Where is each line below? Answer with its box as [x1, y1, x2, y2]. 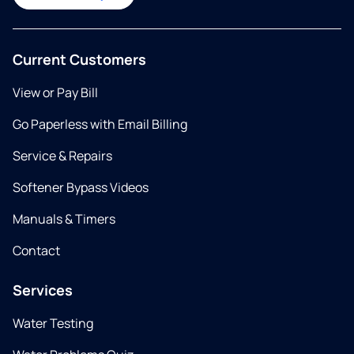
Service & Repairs [13, 147, 112, 164]
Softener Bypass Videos [13, 179, 149, 196]
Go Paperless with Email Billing [13, 115, 187, 133]
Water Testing [13, 314, 93, 332]
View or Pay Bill [13, 84, 98, 101]
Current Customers [13, 50, 146, 69]
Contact [13, 242, 60, 259]
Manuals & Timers [13, 210, 115, 228]
